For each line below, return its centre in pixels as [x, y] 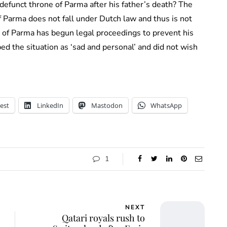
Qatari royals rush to [103, 218]
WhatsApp [166, 105]
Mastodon [107, 105]
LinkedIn [50, 105]
